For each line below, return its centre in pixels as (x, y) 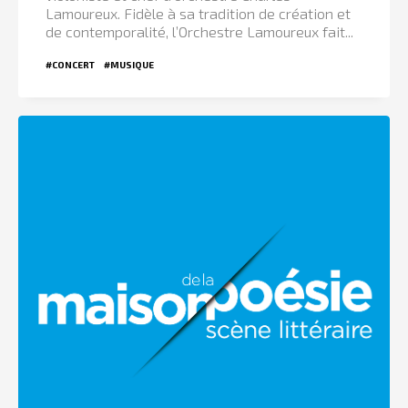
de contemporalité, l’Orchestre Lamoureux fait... (199, 31)
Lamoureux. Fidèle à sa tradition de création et (198, 13)
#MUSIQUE (129, 64)
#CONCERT (70, 64)
